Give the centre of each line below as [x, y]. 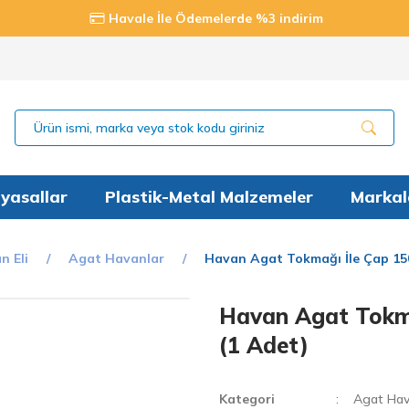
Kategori [247, 399]
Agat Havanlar [116, 258]
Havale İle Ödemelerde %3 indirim [216, 18]
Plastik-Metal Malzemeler [209, 197]
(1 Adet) [264, 345]
